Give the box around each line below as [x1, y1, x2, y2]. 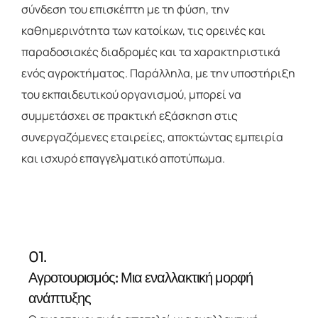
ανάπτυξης [28, 289, 91, 307]
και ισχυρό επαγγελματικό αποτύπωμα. [21, 150, 225, 166]
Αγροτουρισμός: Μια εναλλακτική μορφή [28, 268, 253, 287]
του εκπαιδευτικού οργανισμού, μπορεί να [21, 86, 241, 102]
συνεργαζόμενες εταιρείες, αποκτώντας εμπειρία [21, 128, 283, 145]
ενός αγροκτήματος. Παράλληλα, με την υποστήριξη [21, 65, 295, 81]
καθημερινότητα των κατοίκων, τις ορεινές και [21, 22, 265, 38]
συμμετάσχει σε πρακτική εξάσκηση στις [21, 107, 238, 124]
